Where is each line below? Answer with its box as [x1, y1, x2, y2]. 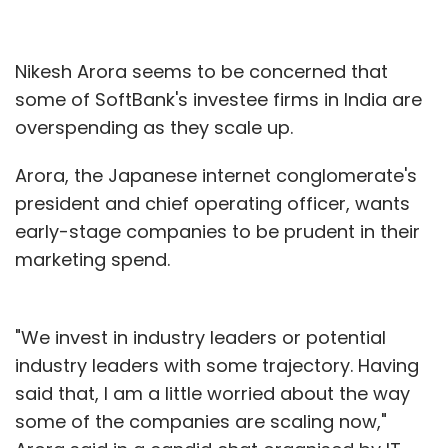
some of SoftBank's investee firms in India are [15, 86, 422, 112]
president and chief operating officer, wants [15, 190, 410, 216]
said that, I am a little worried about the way [15, 380, 410, 406]
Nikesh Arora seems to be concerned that [15, 58, 388, 84]
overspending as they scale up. [15, 114, 293, 140]
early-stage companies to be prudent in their [15, 218, 420, 244]
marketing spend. [15, 246, 170, 272]
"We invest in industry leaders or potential [15, 324, 386, 350]
